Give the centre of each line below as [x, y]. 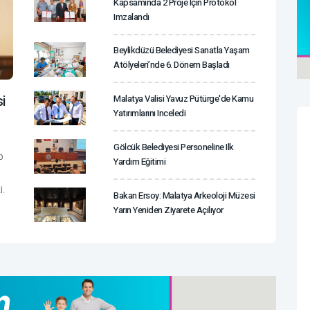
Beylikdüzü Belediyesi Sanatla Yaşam [182, 50]
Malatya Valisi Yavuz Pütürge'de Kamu [183, 99]
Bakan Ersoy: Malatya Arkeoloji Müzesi [184, 195]
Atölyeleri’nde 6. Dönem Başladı [172, 65]
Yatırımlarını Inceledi [149, 113]
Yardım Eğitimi [139, 162]
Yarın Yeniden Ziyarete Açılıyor [168, 210]
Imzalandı [131, 17]
